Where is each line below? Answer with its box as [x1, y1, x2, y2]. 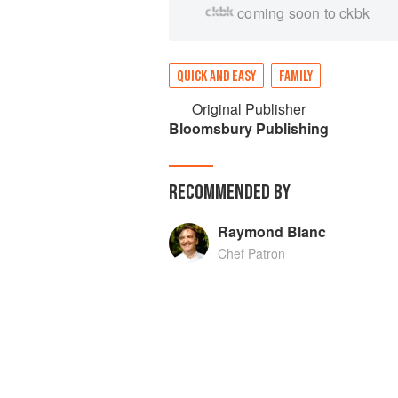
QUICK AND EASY [177, 68, 256, 85]
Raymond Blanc [217, 221, 326, 242]
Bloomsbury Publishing [169, 118, 329, 139]
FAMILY [279, 68, 313, 85]
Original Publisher [192, 99, 306, 119]
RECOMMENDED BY [169, 179, 291, 205]
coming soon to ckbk [237, 3, 370, 23]
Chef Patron [217, 244, 285, 262]
